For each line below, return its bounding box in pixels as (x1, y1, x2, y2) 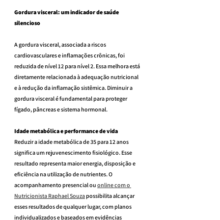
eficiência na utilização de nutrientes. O (14, 170, 113, 178)
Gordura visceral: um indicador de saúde (14, 8, 120, 16)
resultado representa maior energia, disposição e (14, 159, 137, 167)
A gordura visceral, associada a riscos (14, 40, 107, 48)
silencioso (14, 19, 40, 27)
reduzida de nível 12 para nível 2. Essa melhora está (14, 62, 141, 70)
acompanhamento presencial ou (14, 181, 97, 189)
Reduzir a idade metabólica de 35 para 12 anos (14, 137, 130, 145)
